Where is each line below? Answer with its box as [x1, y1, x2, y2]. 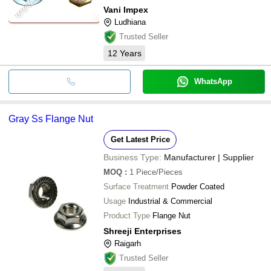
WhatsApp [194, 76, 232, 86]
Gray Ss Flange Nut [8, 113, 93, 124]
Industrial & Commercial [128, 196, 212, 206]
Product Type [103, 211, 150, 220]
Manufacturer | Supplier [164, 152, 254, 162]
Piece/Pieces [136, 167, 183, 177]
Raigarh [114, 238, 141, 248]
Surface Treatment [103, 181, 169, 191]
